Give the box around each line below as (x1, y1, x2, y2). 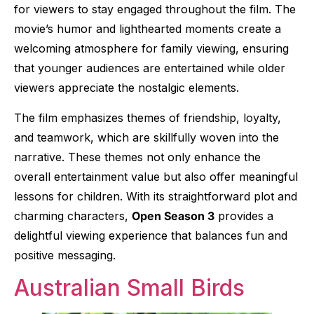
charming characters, (14, 208, 132, 223)
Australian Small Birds (14, 274, 245, 302)
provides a (214, 208, 273, 223)
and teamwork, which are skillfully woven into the (14, 130, 279, 144)
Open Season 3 (132, 208, 214, 223)
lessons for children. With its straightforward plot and (14, 189, 297, 203)
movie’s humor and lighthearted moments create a (14, 22, 281, 36)
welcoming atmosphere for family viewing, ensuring (14, 41, 289, 56)
